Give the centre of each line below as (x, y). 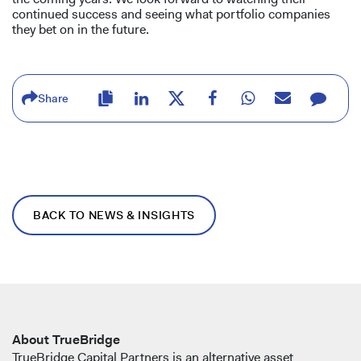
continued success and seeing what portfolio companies (171, 15)
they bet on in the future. (81, 30)
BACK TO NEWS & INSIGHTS (114, 216)
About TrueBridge (66, 340)
